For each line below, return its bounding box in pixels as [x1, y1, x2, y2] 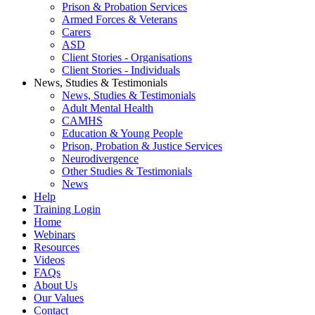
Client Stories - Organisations [62, 51, 192, 64]
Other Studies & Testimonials [62, 165, 192, 178]
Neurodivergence [62, 153, 139, 165]
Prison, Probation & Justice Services [62, 140, 222, 153]
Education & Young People [62, 127, 183, 140]
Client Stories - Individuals [62, 64, 180, 77]
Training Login [34, 203, 101, 216]
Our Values [34, 292, 84, 304]
